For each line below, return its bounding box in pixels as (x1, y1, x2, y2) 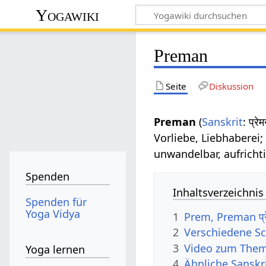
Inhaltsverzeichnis (173, 185, 264, 199)
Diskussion (208, 80, 254, 92)
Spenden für (26, 194, 87, 209)
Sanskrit (202, 114, 243, 129)
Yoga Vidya (26, 206, 81, 221)
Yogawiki (36, 5, 100, 24)
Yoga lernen (26, 242, 85, 257)
